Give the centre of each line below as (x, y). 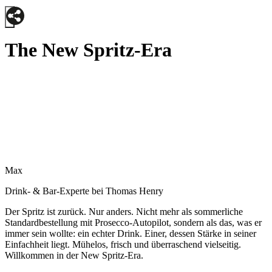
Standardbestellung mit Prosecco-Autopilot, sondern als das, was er (133, 222)
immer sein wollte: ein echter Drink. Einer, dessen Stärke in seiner (131, 233)
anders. (121, 211)
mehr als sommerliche (200, 211)
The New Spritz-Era (88, 50)
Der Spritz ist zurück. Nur (56, 211)
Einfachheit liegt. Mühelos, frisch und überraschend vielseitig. (123, 244)
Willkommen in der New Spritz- (66, 255)
